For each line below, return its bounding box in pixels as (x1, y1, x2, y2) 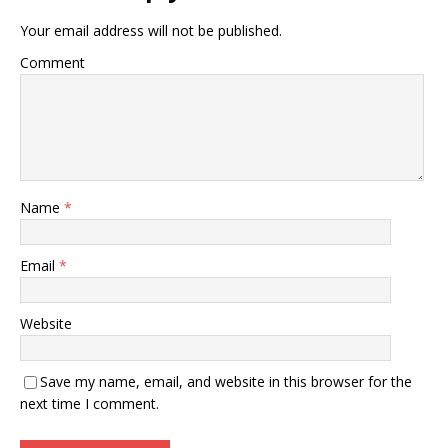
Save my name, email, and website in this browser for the (40, 371, 412, 391)
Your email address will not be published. (20, 20, 282, 40)
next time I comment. (20, 393, 159, 413)
